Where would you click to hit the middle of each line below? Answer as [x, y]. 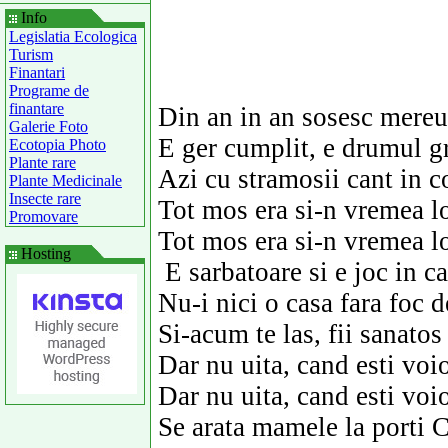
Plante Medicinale [65, 180]
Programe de [49, 90]
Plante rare [42, 162]
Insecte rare [45, 198]
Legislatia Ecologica [73, 36]
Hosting [44, 253]
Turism [31, 54]
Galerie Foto [48, 126]
